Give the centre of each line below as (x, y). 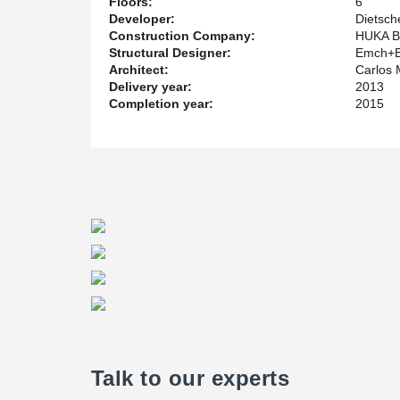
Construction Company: (182, 36)
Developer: (142, 19)
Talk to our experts (191, 378)
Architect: (139, 70)
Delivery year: (150, 87)
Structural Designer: (170, 53)
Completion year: (161, 104)
